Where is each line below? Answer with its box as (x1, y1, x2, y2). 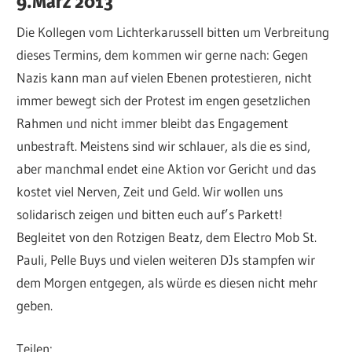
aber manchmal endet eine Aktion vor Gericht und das (16, 160, 317, 178)
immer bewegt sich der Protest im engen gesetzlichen (16, 92, 311, 109)
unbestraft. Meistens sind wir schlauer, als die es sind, (16, 137, 311, 155)
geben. (16, 297, 53, 314)
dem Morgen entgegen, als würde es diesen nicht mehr (16, 274, 318, 291)
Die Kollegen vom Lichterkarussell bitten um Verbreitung (16, 24, 330, 41)
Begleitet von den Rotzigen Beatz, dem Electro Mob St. (16, 229, 317, 246)
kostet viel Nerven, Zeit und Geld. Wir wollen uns (16, 183, 284, 200)
